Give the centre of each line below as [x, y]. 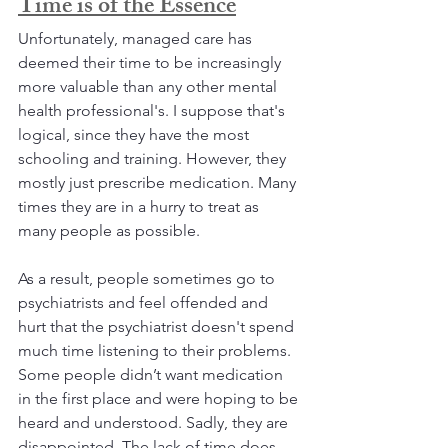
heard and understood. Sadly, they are [155, 423]
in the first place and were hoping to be [160, 399]
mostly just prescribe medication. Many [159, 183]
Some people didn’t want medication [152, 375]
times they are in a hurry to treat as [140, 207]
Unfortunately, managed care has [137, 39]
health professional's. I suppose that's [153, 111]
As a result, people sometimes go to [148, 279]
